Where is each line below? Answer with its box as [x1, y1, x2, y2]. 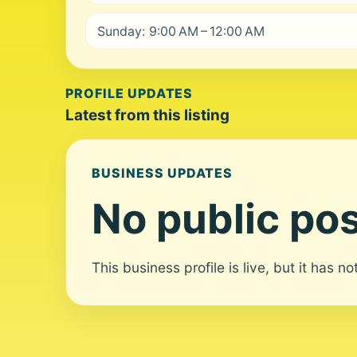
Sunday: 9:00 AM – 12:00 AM [97, 23, 265, 39]
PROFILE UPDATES [65, 85, 194, 101]
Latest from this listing [65, 106, 229, 124]
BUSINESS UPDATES [92, 165, 233, 181]
